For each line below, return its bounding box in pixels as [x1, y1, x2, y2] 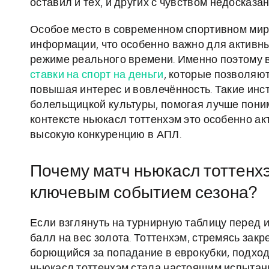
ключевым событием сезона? [30, 185, 257, 202]
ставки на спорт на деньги [30, 70, 164, 81]
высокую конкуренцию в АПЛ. [30, 130, 181, 141]
